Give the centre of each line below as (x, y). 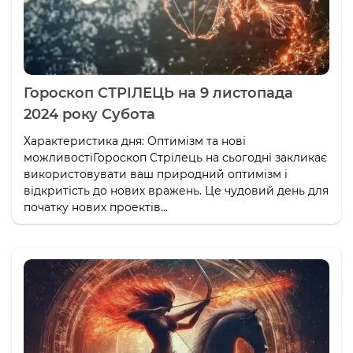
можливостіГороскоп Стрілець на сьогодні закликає (175, 157)
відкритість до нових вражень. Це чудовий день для (176, 190)
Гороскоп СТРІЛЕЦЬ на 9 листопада (158, 93)
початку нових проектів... (96, 207)
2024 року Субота (89, 114)
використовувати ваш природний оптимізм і (156, 174)
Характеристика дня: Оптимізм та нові (135, 141)
